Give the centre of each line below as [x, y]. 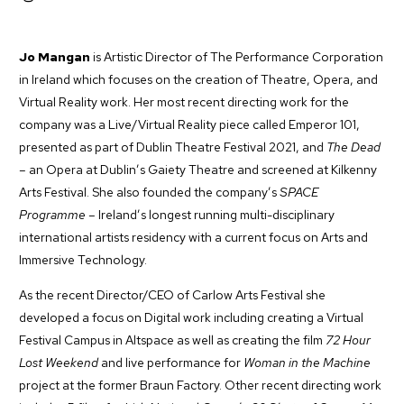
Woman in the [282, 362]
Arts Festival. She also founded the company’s [149, 192]
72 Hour [348, 340]
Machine [347, 362]
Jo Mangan [55, 56]
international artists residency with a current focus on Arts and [193, 237]
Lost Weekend [59, 362]
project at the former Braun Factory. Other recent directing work [200, 385]
